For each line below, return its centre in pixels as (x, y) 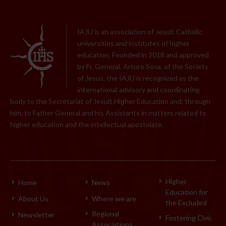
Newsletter (36, 214)
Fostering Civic (189, 217)
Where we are (114, 198)
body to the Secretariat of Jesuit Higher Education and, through (110, 101)
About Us (33, 198)
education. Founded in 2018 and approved (143, 54)
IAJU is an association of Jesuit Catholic (140, 31)
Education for (186, 192)
